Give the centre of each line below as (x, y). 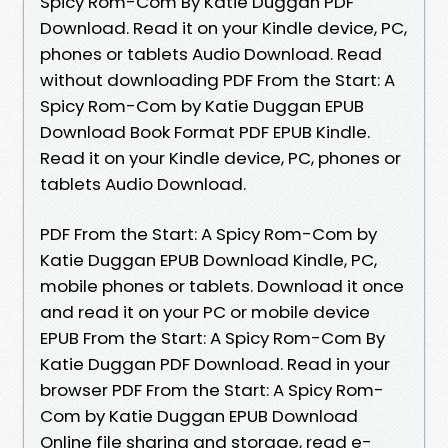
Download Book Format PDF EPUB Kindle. (205, 131)
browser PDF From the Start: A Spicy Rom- (212, 389)
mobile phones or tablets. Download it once (222, 285)
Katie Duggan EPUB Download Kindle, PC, (208, 259)
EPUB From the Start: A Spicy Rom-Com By (212, 337)
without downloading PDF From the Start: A (217, 79)
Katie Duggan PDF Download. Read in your (215, 363)
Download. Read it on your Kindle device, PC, (223, 27)
